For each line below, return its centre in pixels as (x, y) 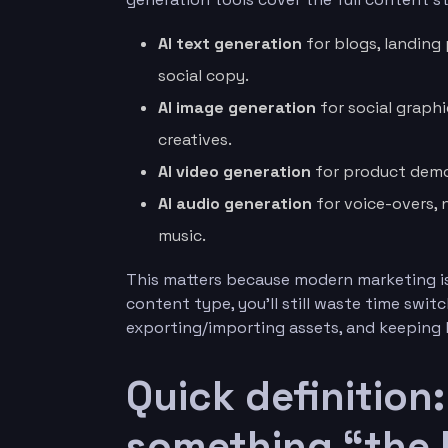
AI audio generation (235, 203)
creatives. (195, 139)
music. (182, 235)
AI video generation (234, 171)
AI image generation (237, 107)
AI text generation (230, 43)
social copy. (203, 75)
